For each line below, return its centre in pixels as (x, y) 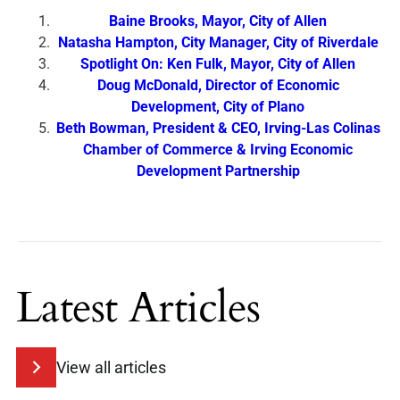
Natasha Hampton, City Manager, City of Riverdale (218, 42)
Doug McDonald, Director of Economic (218, 85)
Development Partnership (218, 171)
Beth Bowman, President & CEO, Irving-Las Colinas (218, 128)
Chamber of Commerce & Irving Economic (218, 149)
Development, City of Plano (218, 106)
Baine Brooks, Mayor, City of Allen (218, 21)
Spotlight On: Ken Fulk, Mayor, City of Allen (218, 63)
